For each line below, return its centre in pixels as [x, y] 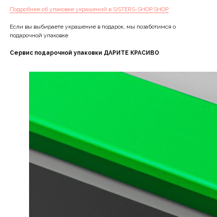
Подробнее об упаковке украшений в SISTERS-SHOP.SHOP [89, 9]
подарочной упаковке [39, 36]
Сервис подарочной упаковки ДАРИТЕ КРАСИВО [85, 53]
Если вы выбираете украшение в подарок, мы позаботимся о [93, 27]
